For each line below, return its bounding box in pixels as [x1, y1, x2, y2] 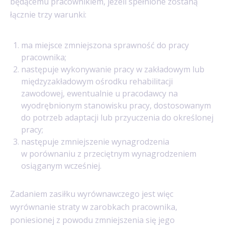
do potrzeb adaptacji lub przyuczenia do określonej [21, 111, 213, 123]
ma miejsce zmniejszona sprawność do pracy [21, 39, 189, 51]
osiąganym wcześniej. [21, 160, 101, 171]
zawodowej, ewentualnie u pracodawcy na [21, 87, 178, 99]
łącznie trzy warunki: [10, 9, 86, 20]
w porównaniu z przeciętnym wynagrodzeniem [21, 148, 196, 159]
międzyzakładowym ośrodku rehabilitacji [21, 75, 173, 87]
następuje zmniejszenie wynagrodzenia [21, 136, 169, 147]
